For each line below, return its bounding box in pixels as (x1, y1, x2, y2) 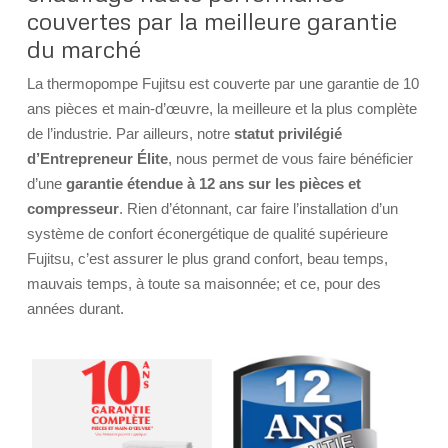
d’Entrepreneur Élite (26, 149, 168, 167)
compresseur (26, 199, 119, 217)
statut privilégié (233, 124, 342, 142)
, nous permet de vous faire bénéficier (167, 149, 413, 167)
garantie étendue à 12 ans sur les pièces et (65, 174, 361, 192)
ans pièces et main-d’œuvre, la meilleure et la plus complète (26, 99, 417, 117)
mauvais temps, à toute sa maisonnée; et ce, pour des (26, 274, 381, 292)
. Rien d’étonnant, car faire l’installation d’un (118, 199, 398, 217)
